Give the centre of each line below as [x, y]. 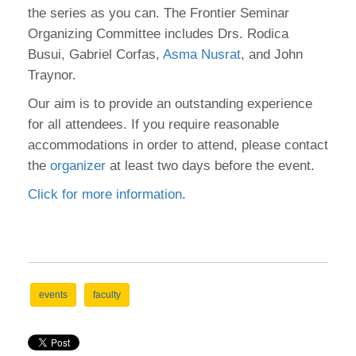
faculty [106, 295]
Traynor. [52, 75]
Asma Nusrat [202, 54]
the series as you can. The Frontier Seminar [159, 13]
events [53, 295]
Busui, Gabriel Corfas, [95, 54]
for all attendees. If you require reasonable [153, 124]
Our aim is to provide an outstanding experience [170, 104]
